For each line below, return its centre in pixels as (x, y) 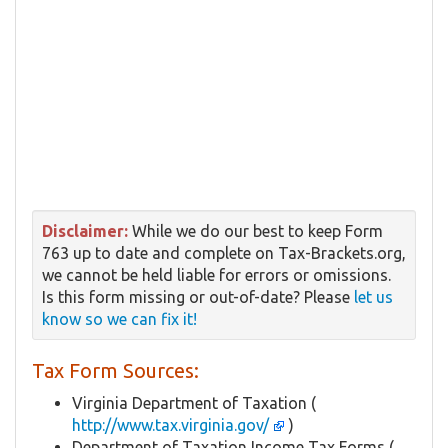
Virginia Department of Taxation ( (194, 402)
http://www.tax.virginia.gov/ (172, 424)
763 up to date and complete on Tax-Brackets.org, (224, 252)
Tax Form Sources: (115, 370)
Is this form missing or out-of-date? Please (198, 296)
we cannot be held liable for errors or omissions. (216, 274)
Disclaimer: (85, 230)
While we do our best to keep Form (255, 230)
